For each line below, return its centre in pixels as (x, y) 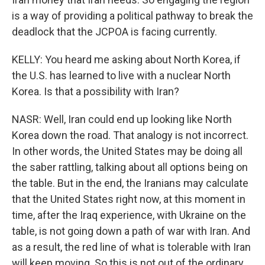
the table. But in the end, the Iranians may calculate (130, 183)
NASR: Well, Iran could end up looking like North (122, 119)
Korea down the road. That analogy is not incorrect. (130, 135)
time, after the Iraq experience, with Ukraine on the (129, 215)
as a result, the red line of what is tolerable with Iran (131, 247)
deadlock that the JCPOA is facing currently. (114, 32)
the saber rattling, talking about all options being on (130, 167)
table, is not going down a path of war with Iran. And (131, 231)
